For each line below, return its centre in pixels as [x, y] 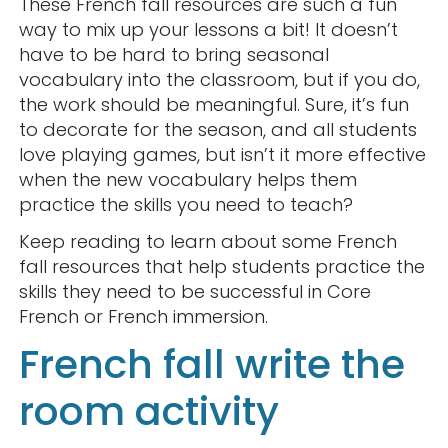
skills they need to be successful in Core [194, 292]
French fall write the [211, 364]
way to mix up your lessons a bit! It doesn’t [208, 30]
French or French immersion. [143, 317]
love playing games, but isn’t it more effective [222, 155]
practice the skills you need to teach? [185, 205]
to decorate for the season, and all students [217, 130]
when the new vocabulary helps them [187, 180]
